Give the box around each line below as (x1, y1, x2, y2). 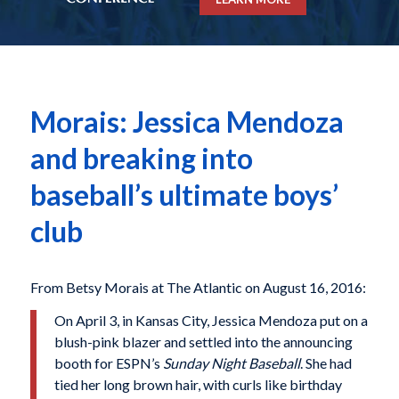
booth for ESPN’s (53, 354, 163, 372)
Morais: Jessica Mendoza (29, 104, 344, 140)
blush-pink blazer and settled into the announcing (53, 333, 353, 351)
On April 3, (53, 312, 122, 330)
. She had (299, 354, 352, 372)
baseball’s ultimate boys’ (29, 177, 338, 213)
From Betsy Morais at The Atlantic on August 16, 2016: (29, 278, 366, 296)
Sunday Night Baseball (162, 354, 300, 372)
